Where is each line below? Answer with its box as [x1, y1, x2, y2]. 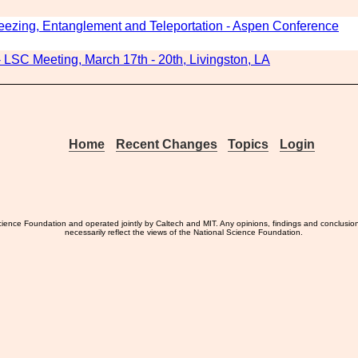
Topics [228, 137, 269, 151]
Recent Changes [115, 137, 217, 151]
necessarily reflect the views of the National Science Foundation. [65, 228, 304, 237]
